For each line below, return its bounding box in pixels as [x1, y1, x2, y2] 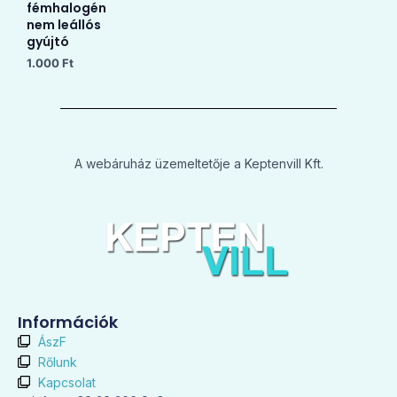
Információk [18, 310, 118, 333]
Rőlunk [37, 354, 77, 370]
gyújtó [27, 33, 69, 51]
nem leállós [27, 16, 101, 35]
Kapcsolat [37, 374, 96, 390]
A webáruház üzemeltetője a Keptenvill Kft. [74, 155, 323, 171]
